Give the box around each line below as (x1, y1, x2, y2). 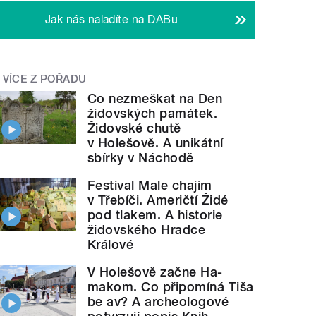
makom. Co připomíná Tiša (87, 279, 254, 295)
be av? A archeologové (87, 294, 229, 310)
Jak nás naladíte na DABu (44, 12, 178, 26)
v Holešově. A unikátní (87, 135, 224, 151)
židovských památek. (87, 106, 218, 121)
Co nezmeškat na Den (87, 91, 223, 107)
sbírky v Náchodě (87, 150, 194, 166)
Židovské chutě (87, 121, 181, 136)
